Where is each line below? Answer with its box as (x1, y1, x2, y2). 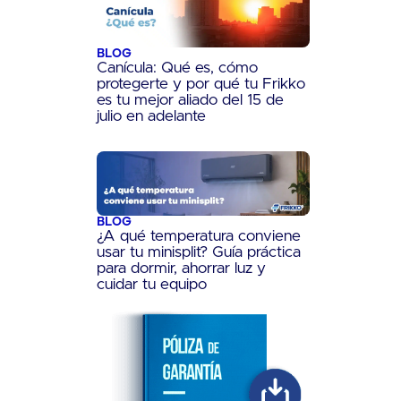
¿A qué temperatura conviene (96, 228, 301, 245)
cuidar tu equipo (96, 277, 207, 294)
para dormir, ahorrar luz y (96, 260, 266, 277)
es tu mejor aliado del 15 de (96, 91, 284, 108)
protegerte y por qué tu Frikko (96, 75, 305, 92)
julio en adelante (96, 107, 206, 124)
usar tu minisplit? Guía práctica (96, 244, 301, 261)
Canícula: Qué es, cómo (96, 59, 258, 76)
